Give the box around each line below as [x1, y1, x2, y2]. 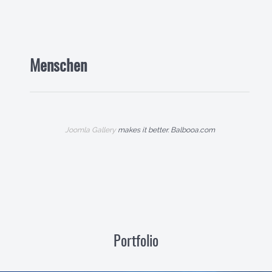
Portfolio [114, 235, 158, 250]
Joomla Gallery [64, 126, 116, 134]
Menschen [30, 59, 87, 75]
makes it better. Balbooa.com [115, 126, 215, 134]
